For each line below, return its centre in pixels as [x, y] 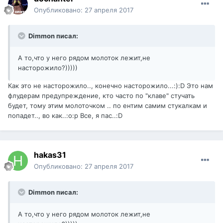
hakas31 [50, 155]
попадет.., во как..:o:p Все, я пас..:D [65, 116]
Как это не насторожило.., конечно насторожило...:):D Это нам [111, 86]
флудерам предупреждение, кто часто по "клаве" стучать [101, 96]
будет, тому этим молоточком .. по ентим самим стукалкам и [108, 106]
